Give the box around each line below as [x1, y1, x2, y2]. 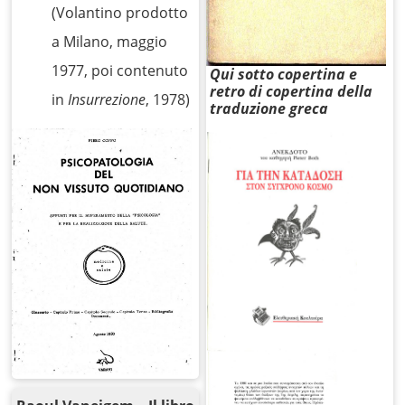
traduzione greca [210, 99, 329, 119]
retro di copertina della [210, 81, 373, 102]
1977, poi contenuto [52, 61, 189, 81]
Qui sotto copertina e [210, 64, 358, 85]
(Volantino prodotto [52, 3, 189, 24]
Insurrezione [68, 89, 146, 110]
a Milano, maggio [52, 32, 168, 52]
